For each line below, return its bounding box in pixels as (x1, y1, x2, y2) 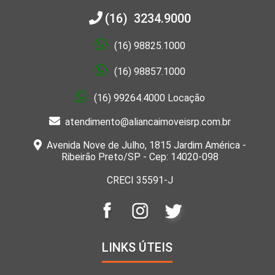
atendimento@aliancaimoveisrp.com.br (60, 115, 231, 128)
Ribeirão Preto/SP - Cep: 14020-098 (61, 151, 219, 163)
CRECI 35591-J (107, 174, 174, 187)
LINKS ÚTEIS (102, 240, 173, 255)
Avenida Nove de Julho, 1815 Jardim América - (42, 139, 247, 152)
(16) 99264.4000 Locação (94, 91, 206, 104)
